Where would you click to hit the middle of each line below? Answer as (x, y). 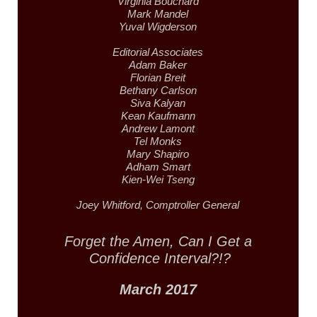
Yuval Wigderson (158, 27)
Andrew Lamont (158, 129)
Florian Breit (158, 78)
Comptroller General (193, 205)
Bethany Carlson (158, 91)
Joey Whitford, (111, 205)
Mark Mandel (158, 14)
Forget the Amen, (119, 242)
